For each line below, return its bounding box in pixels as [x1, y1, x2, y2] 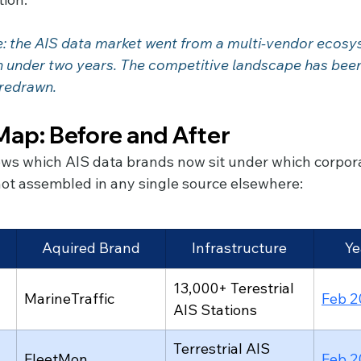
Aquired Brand [41, 239, 140, 258]
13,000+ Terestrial [173, 279, 297, 298]
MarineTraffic [24, 289, 114, 309]
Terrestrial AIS [173, 339, 273, 359]
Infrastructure [192, 239, 287, 258]
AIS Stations [173, 301, 257, 320]
